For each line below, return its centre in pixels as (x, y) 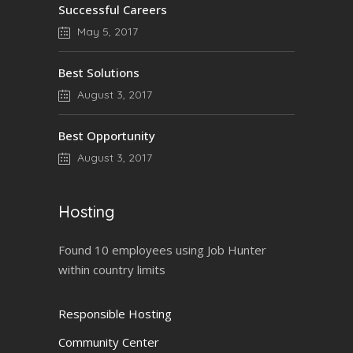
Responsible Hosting (115, 314)
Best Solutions (99, 72)
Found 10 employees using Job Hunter (162, 250)
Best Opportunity (107, 136)
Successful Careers (113, 9)
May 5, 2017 (106, 32)
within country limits (112, 269)
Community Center (109, 342)
